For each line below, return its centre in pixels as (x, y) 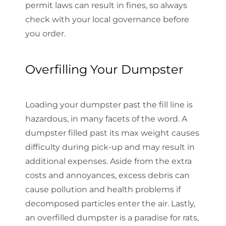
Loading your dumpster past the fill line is (109, 105)
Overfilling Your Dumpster (104, 70)
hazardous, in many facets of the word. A (106, 119)
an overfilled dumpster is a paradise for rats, (112, 218)
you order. (45, 34)
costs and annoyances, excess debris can (107, 176)
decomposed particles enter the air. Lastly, (110, 204)
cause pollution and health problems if (103, 190)
